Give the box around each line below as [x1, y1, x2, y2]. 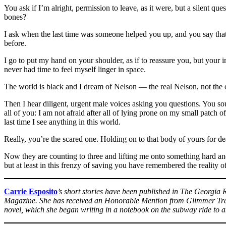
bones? [4, 12, 26, 21]
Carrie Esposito [4, 187, 58, 196]
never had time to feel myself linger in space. [4, 65, 146, 74]
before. [4, 38, 26, 47]
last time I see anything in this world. [4, 117, 121, 126]
